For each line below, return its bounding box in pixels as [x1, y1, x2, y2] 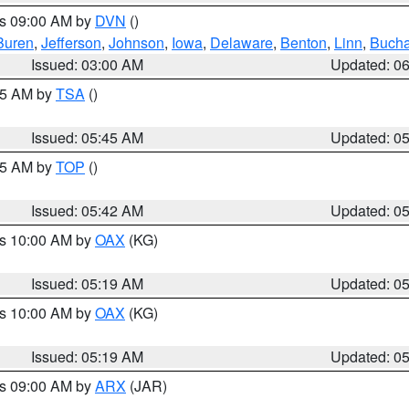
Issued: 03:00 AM [31, 54, 144, 75]
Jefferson [41, 32, 101, 53]
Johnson [109, 32, 164, 53]
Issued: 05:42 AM [31, 200, 144, 221]
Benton [280, 32, 327, 53]
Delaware [210, 32, 273, 53]
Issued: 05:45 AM [31, 127, 144, 148]
